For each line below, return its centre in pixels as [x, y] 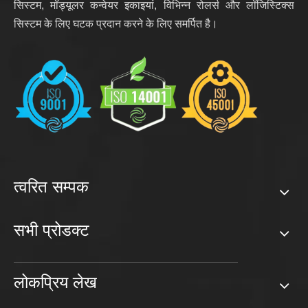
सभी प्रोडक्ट [52, 230]
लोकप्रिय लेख [55, 282]
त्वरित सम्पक [51, 186]
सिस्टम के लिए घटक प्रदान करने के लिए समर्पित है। [116, 24]
